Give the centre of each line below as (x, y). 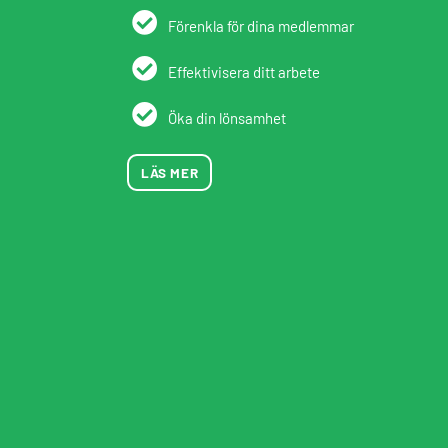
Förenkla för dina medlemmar (261, 26)
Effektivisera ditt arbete (244, 72)
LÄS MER (170, 172)
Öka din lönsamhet (227, 118)
